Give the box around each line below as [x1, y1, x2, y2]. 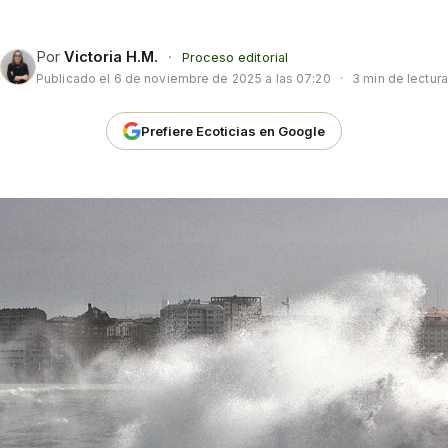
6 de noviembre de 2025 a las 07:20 [113, 71, 331, 86]
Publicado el [36, 71, 114, 86]
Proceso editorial [182, 50, 289, 65]
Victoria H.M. [64, 48, 159, 65]
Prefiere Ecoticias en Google [141, 122, 325, 139]
